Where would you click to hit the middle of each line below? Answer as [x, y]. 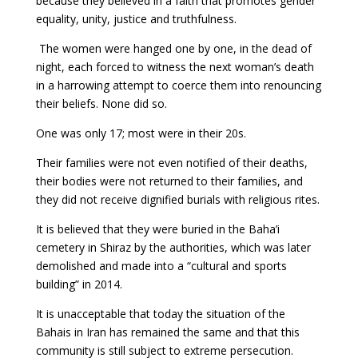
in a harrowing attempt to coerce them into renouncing [178, 85]
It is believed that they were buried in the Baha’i [157, 229]
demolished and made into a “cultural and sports [161, 265]
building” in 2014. [79, 284]
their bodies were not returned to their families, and [169, 181]
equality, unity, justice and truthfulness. [136, 18]
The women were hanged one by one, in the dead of [173, 48]
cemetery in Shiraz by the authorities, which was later [173, 247]
